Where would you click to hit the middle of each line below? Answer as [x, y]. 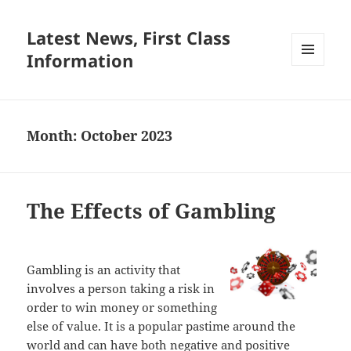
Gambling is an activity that [104, 270]
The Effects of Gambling [152, 211]
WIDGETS [314, 99]
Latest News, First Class [129, 38]
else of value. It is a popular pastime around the [161, 326]
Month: [54, 136]
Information [80, 61]
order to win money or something [122, 308]
